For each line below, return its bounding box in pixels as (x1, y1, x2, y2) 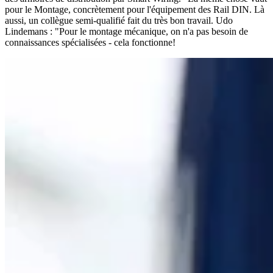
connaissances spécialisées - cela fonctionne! (5, 37, 178, 48)
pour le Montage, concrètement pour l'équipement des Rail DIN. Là (5, 4, 264, 15)
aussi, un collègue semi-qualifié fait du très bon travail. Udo (5, 15, 233, 26)
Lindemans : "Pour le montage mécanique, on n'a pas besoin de (5, 26, 248, 37)
